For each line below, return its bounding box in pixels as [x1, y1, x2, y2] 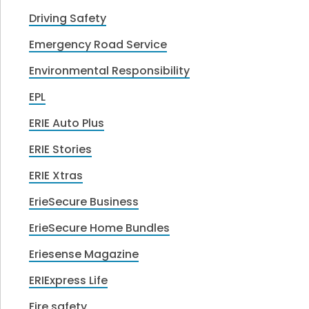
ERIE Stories [29, 141, 92, 157]
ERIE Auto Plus [29, 114, 105, 131]
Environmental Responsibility [29, 62, 190, 79]
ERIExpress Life [29, 272, 108, 288]
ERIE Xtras [29, 167, 83, 183]
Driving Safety [29, 10, 107, 26]
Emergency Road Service [29, 36, 168, 52]
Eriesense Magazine [29, 246, 139, 262]
